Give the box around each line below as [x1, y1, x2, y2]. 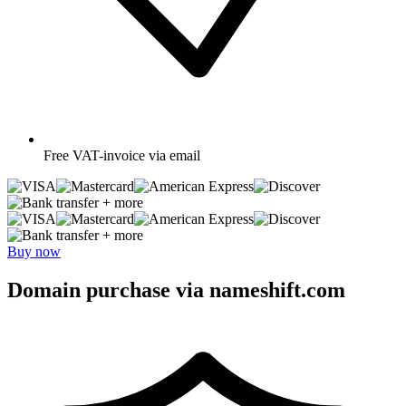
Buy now [7, 243, 61, 259]
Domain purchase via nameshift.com [7, 277, 345, 302]
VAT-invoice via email [72, 147, 200, 163]
